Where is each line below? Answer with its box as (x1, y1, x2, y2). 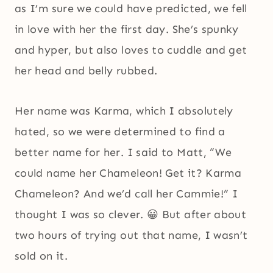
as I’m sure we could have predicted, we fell (15, 2, 247, 16)
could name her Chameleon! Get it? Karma (15, 166, 242, 180)
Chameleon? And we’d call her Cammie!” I (15, 187, 238, 201)
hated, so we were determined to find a (15, 125, 225, 139)
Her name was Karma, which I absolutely (15, 104, 233, 118)
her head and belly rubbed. (15, 64, 158, 78)
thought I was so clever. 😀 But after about (15, 208, 247, 222)
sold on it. (15, 249, 68, 263)
